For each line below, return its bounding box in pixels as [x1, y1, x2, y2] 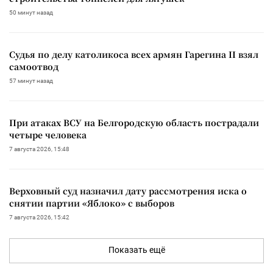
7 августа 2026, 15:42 [9, 213, 69, 221]
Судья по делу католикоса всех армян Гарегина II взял [9, 48, 258, 60]
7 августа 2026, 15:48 [9, 145, 69, 152]
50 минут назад [9, 9, 53, 16]
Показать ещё [108, 244, 165, 255]
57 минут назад [9, 77, 53, 84]
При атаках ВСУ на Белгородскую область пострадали [9, 116, 259, 129]
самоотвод [9, 60, 58, 73]
